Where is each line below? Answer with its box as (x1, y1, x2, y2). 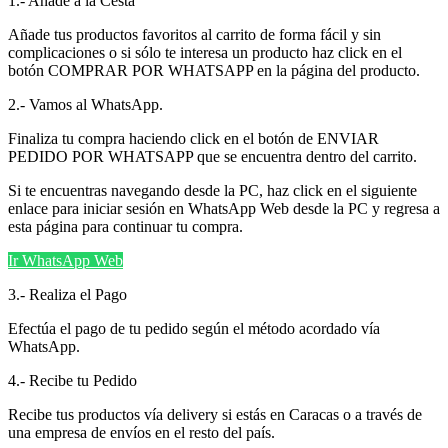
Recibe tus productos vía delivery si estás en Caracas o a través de (8, 405, 422, 423)
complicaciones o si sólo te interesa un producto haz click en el (8, 43, 402, 61)
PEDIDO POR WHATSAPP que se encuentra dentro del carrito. (8, 147, 417, 165)
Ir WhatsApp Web (8, 251, 123, 269)
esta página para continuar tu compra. (8, 217, 243, 235)
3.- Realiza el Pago (8, 285, 127, 303)
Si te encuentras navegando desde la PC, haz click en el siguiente (8, 181, 417, 199)
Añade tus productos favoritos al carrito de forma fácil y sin (8, 25, 381, 43)
